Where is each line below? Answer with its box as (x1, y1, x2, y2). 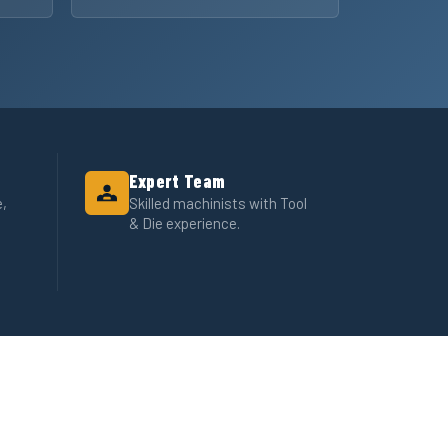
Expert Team (128, 169, 226, 192)
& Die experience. (128, 214, 240, 233)
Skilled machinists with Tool (128, 194, 307, 213)
